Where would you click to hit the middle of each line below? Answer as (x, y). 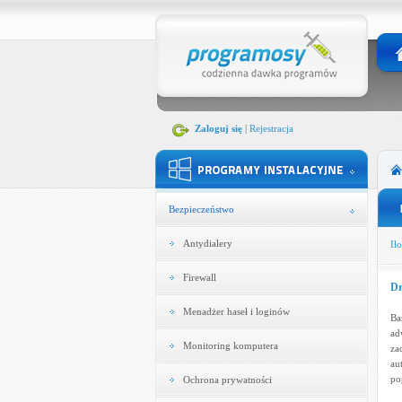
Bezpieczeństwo (201, 209)
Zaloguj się (218, 128)
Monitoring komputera (230, 345)
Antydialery (207, 243)
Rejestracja (271, 128)
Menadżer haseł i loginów (236, 311)
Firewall (199, 277)
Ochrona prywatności (227, 380)
